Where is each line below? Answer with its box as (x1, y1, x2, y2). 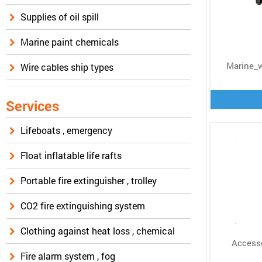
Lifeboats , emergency (20, 124, 112, 137)
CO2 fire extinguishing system (20, 199, 145, 212)
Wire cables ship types (20, 61, 113, 74)
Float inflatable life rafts (20, 149, 122, 162)
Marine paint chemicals (20, 36, 119, 49)
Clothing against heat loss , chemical (20, 225, 175, 237)
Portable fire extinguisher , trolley (20, 174, 157, 187)
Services (6, 98, 59, 115)
